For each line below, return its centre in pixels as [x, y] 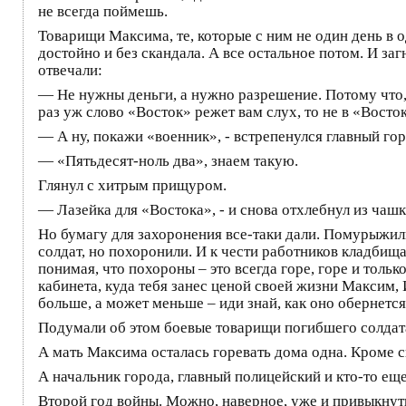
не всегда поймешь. [103, 11]
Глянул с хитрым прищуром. [132, 185]
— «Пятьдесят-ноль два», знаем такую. [168, 160]
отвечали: [70, 70]
